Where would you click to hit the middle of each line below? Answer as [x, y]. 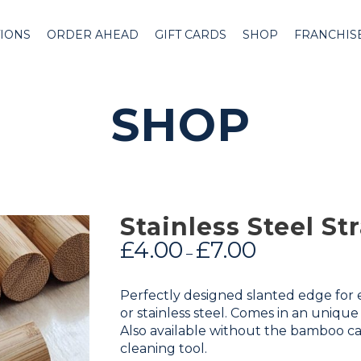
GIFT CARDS [191, 35]
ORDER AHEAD [93, 35]
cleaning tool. [164, 349]
